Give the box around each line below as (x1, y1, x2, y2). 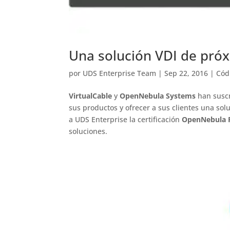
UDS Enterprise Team (83, 68, 157, 78)
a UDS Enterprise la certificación (69, 114, 182, 124)
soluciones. (69, 126, 108, 136)
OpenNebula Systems (120, 90, 196, 101)
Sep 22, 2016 (164, 68, 208, 78)
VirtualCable (69, 90, 112, 101)
